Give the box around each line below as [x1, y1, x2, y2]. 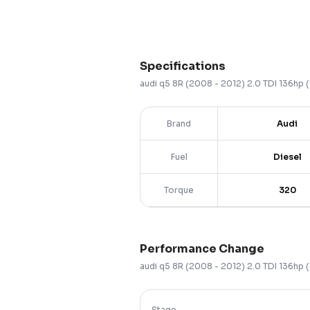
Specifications [140, 59, 226, 73]
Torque [164, 184, 194, 195]
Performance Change [140, 241, 264, 256]
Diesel [273, 151, 302, 162]
